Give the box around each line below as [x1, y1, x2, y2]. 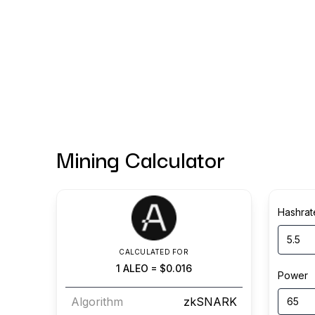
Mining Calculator [56, 141, 225, 176]
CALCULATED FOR [119, 247, 188, 256]
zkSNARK [183, 295, 237, 309]
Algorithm [70, 295, 123, 309]
